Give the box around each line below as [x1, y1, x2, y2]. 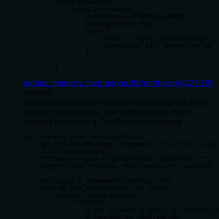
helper [26, 87, 49, 97]
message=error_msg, [23, 20, 156, 27]
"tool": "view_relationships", [23, 34, 215, 42]
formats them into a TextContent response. [23, 116, 183, 127]
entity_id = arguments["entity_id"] [23, 176, 172, 184]
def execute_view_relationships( [23, 132, 145, 140]
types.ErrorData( [23, 5, 133, 13]
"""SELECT [23, 198, 106, 206]
